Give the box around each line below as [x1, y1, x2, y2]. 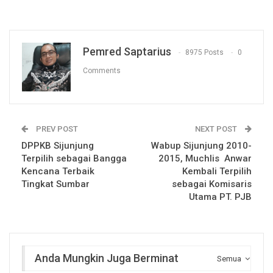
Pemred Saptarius [83, 44, 171, 58]
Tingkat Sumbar [21, 178, 92, 190]
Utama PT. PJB [189, 191, 252, 202]
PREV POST [34, 124, 78, 133]
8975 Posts [185, 48, 224, 57]
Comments [83, 66, 121, 76]
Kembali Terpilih [182, 165, 252, 177]
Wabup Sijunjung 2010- [151, 140, 252, 151]
